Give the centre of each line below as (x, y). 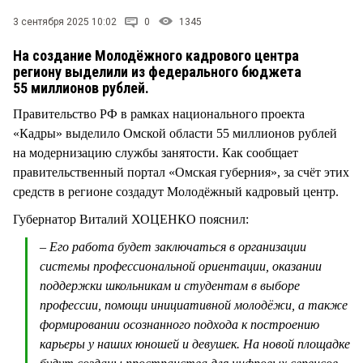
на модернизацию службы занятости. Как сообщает (156, 152)
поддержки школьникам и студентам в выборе (170, 285)
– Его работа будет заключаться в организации (173, 246)
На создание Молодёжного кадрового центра (156, 55)
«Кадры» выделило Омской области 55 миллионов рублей (175, 133)
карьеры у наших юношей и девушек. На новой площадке (195, 344)
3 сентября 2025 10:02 (65, 21)
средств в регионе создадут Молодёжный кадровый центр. (177, 191)
